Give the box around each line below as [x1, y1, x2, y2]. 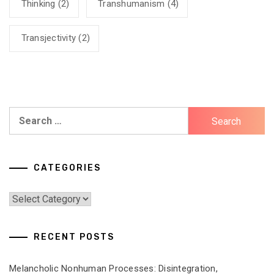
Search [9, 108, 41, 119]
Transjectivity [21, 32, 76, 44]
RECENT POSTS [34, 231, 114, 242]
